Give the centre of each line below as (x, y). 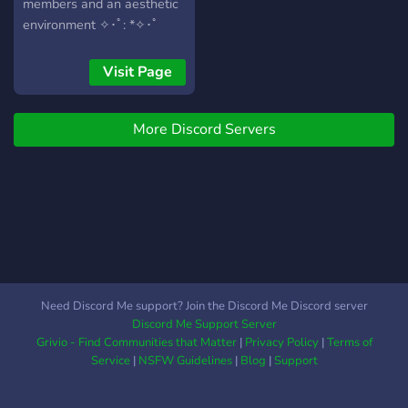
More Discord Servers (204, 129)
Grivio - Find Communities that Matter (136, 342)
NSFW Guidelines (185, 361)
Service (110, 361)
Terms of (349, 342)
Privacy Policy (281, 342)
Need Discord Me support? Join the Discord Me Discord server (204, 306)
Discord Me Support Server (204, 324)
